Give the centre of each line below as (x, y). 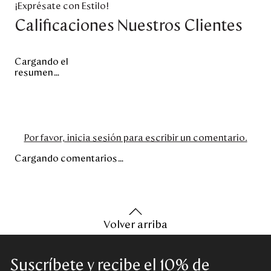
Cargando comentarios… (70, 158)
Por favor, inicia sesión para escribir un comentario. (135, 138)
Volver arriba (135, 225)
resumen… (38, 72)
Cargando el (41, 61)
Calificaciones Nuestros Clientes (129, 26)
